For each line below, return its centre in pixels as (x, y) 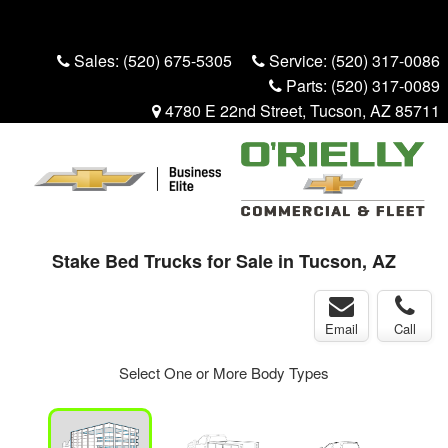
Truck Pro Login (352, 27)
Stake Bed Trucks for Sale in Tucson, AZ (224, 260)
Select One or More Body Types (224, 373)
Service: (298, 60)
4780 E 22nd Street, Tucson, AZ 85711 (300, 110)
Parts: (306, 85)
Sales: (96, 60)
